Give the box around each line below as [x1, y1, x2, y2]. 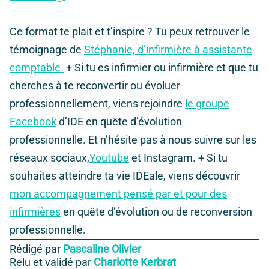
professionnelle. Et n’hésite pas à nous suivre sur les [10, 133, 256, 147]
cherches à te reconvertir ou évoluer [10, 79, 180, 92]
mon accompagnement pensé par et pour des [10, 187, 227, 201]
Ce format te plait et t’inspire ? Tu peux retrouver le [10, 25, 250, 38]
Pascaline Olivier [63, 243, 141, 256]
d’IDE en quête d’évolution [56, 115, 182, 128]
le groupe [185, 97, 229, 110]
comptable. [10, 61, 64, 74]
